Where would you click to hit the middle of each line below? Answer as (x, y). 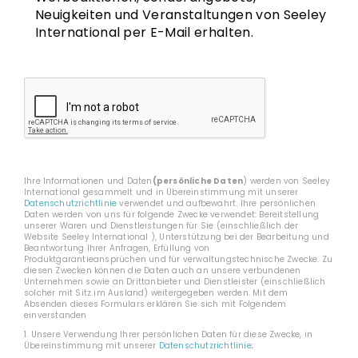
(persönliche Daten (198, 181)
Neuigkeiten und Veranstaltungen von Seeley (181, 15)
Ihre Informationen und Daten (88, 181)
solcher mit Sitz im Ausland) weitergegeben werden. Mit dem (156, 293)
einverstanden (56, 315)
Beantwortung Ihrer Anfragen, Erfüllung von (117, 248)
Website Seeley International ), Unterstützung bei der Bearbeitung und (177, 237)
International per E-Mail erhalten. (144, 32)
